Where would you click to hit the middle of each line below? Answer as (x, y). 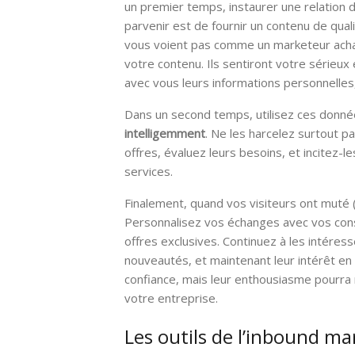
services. (149, 171)
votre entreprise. (171, 298)
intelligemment (165, 133)
